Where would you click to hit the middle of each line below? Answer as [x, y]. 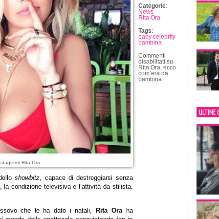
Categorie [152, 6]
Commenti [152, 56]
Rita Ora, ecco [157, 67]
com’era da [153, 73]
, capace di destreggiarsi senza [86, 178]
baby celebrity [157, 37]
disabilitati [152, 62]
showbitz [27, 178]
